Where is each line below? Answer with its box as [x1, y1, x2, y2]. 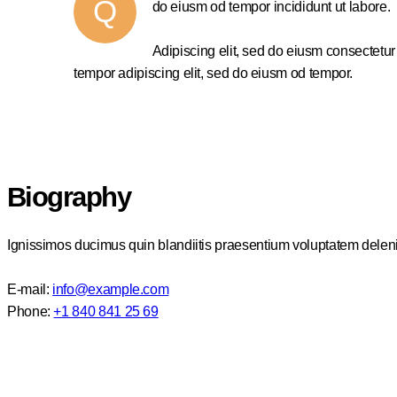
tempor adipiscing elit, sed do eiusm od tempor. [74, 65, 354, 81]
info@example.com [52, 282, 169, 298]
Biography [7, 181, 131, 213]
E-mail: [7, 282, 53, 298]
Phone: [7, 304, 54, 320]
